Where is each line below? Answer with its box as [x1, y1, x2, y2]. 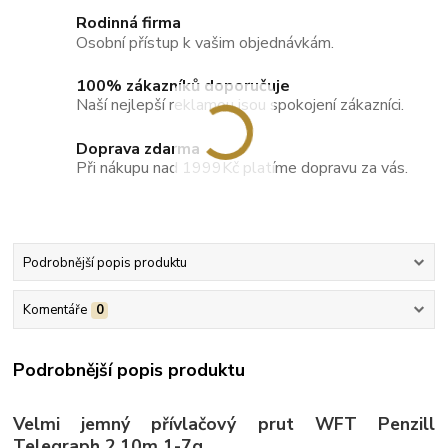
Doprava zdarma [76, 137, 201, 160]
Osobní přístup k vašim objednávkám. [76, 31, 335, 54]
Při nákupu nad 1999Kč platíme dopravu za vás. [76, 157, 409, 180]
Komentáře [22, 300, 87, 319]
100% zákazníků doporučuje [76, 74, 291, 97]
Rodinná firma [76, 11, 182, 34]
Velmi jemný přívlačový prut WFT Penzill [13, 411, 435, 436]
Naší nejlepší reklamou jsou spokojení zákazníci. [76, 94, 405, 117]
